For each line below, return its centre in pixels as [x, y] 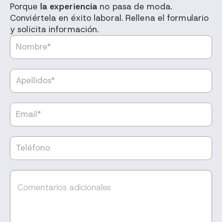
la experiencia [69, 7]
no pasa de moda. [135, 7]
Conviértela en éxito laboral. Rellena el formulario [110, 18]
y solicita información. [55, 29]
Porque [25, 7]
